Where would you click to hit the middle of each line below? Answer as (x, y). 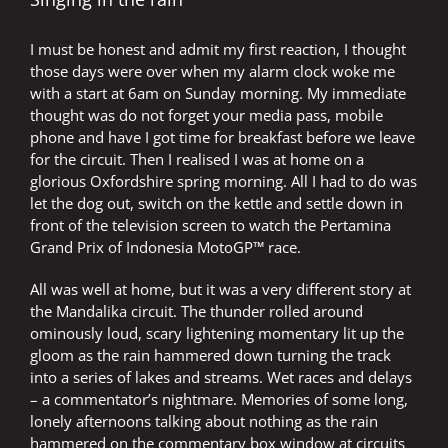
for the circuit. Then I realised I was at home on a (197, 159)
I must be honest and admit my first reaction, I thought (218, 49)
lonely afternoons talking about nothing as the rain (204, 421)
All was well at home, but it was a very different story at (220, 289)
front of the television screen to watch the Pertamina (210, 225)
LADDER (232, 49)
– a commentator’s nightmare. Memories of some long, (219, 399)
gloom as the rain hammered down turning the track (210, 355)
